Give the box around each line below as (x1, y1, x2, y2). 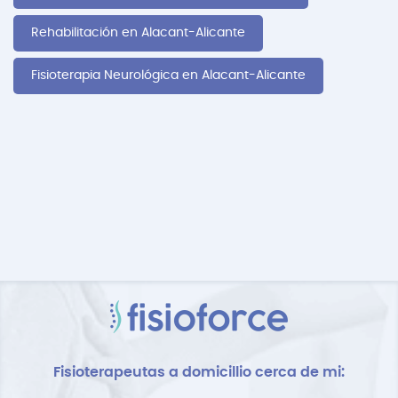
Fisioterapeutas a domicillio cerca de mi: (53, 365, 345, 380)
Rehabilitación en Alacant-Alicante (31, 27, 245, 40)
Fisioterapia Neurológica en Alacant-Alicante (31, 69, 306, 83)
